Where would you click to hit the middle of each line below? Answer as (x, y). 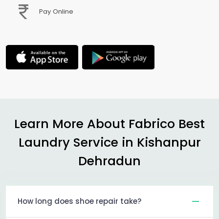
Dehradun (109, 161)
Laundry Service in (77, 142)
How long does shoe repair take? (79, 201)
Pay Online (53, 12)
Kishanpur (169, 142)
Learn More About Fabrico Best (109, 123)
